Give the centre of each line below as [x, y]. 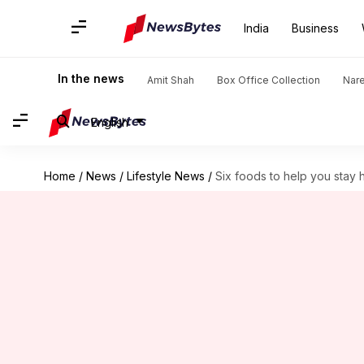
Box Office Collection [269, 80]
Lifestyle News [165, 176]
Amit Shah [171, 80]
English [110, 122]
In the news [91, 78]
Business [315, 28]
